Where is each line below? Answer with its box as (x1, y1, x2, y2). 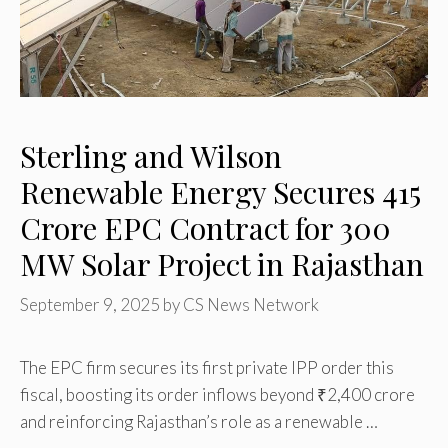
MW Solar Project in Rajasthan (20, 243, 424, 284)
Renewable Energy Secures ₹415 (20, 171, 421, 212)
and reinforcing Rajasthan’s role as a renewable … (20, 411, 378, 433)
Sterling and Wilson (20, 135, 282, 176)
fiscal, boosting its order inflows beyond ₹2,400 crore (20, 384, 415, 406)
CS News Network (183, 294, 319, 316)
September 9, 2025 (20, 294, 160, 316)
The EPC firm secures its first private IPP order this (20, 357, 394, 379)
